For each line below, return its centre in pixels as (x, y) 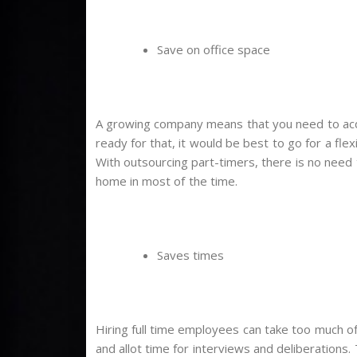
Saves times (190, 255)
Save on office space (214, 50)
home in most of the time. (167, 181)
